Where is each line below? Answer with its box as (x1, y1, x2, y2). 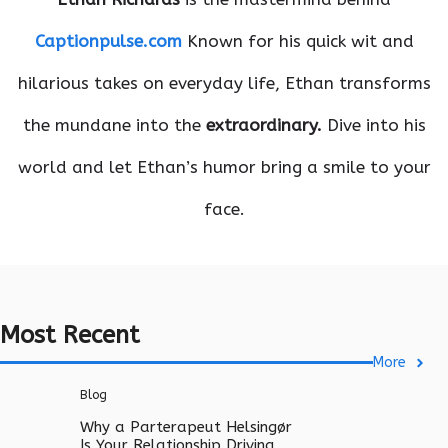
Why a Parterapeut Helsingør (80, 418, 292, 436)
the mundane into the (22, 114, 206, 135)
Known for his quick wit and (181, 30, 414, 51)
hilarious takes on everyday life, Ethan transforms (17, 72, 431, 93)
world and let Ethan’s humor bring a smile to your (17, 156, 431, 177)
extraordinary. (205, 114, 322, 135)
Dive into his (321, 114, 426, 135)
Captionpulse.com (34, 30, 182, 51)
